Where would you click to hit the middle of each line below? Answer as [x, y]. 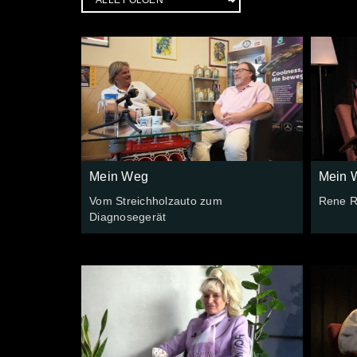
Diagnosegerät [128, 216]
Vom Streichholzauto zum [156, 200]
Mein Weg [119, 176]
